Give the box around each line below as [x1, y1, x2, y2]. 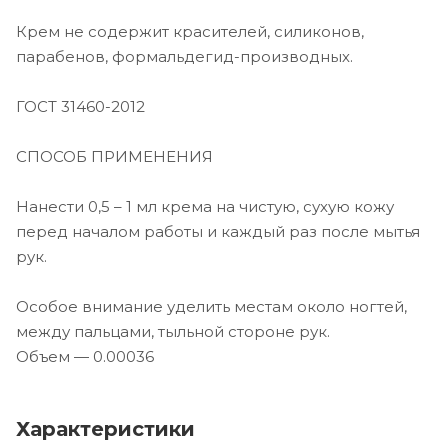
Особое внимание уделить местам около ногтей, [16, 296, 407, 316]
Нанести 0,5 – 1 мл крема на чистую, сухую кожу [16, 196, 394, 216]
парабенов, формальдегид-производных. [16, 46, 353, 66]
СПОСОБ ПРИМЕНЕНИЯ [16, 146, 213, 166]
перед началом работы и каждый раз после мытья [16, 221, 420, 241]
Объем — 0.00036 [16, 346, 154, 366]
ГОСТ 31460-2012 [16, 96, 145, 116]
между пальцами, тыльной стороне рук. [16, 321, 330, 341]
